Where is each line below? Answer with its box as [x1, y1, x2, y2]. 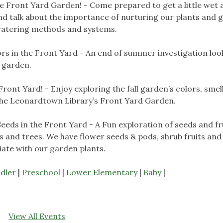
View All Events [8, 211, 65, 221]
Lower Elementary [66, 167, 137, 177]
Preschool [22, 167, 60, 177]
